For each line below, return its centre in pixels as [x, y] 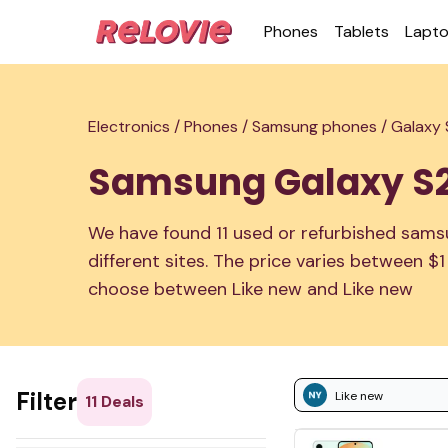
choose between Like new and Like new [250, 289]
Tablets [361, 31]
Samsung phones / [321, 126]
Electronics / [136, 126]
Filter [46, 401]
